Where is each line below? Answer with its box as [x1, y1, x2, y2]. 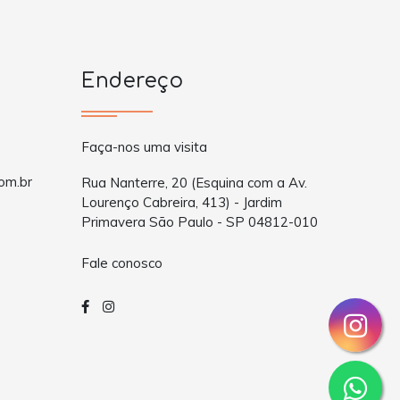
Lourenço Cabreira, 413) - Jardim [81, 194, 282, 212]
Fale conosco [81, 254, 162, 271]
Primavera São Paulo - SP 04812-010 [81, 213, 318, 231]
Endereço [81, 70, 183, 93]
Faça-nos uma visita [81, 138, 207, 156]
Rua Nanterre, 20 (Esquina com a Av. [81, 174, 307, 192]
